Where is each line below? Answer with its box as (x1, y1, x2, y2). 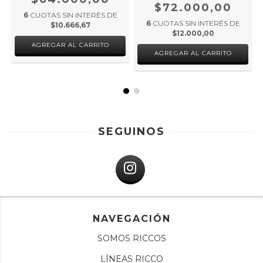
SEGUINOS (98, 125, 165, 138)
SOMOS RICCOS (97, 233, 166, 244)
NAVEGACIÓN (92, 213, 171, 224)
